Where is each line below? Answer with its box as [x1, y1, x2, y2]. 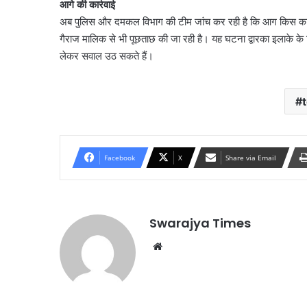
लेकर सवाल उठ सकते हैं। [60, 49, 153, 63]
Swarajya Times [149, 214, 251, 232]
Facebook [104, 153, 135, 163]
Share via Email [225, 153, 276, 163]
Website [165, 239, 204, 253]
